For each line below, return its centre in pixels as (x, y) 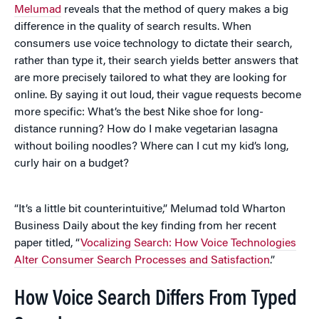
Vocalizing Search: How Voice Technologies (188, 244)
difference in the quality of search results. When (133, 27)
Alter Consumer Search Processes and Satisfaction (142, 261)
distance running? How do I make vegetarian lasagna (146, 130)
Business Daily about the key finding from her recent (145, 226)
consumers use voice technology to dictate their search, (153, 44)
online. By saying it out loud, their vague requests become (158, 95)
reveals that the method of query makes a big (175, 10)
